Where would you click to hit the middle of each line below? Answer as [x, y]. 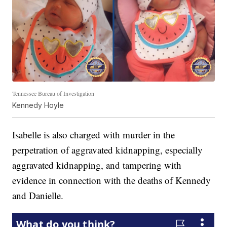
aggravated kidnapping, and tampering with [97, 165]
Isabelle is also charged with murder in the [94, 135]
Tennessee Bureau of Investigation [53, 93]
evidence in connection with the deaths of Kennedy [112, 180]
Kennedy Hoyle [38, 105]
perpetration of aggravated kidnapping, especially [108, 150]
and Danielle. [38, 196]
